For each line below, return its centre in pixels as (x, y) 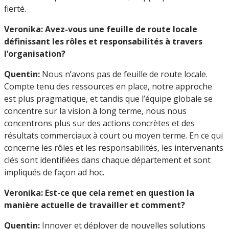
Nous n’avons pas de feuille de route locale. (124, 74)
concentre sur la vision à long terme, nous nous (95, 111)
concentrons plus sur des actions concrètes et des (99, 123)
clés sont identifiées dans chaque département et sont (107, 160)
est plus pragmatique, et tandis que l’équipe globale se (108, 98)
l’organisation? (35, 53)
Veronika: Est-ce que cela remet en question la (99, 192)
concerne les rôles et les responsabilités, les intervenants (114, 147)
